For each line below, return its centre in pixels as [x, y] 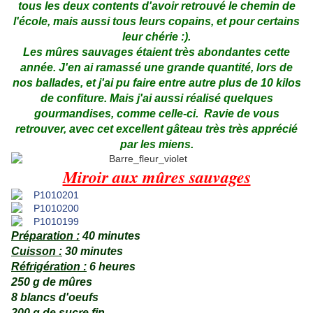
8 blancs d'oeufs [55, 298]
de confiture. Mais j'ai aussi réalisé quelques [156, 99]
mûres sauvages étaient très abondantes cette [168, 52]
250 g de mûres [52, 282]
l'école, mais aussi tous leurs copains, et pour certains [156, 22]
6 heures [111, 267]
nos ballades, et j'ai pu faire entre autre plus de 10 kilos [156, 83]
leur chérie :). [156, 37]
